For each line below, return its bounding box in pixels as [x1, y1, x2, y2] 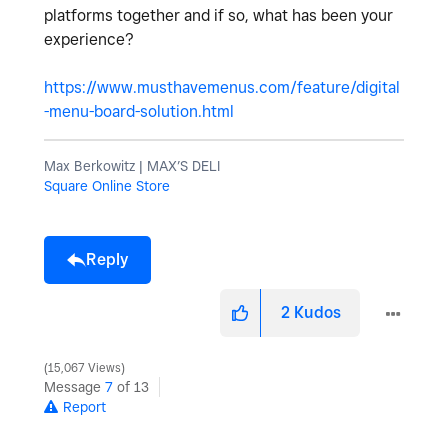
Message [44, 379, 105, 396]
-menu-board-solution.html [44, 102, 234, 122]
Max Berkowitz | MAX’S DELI [44, 158, 220, 175]
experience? [44, 30, 134, 50]
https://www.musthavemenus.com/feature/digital [44, 78, 400, 98]
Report [63, 399, 106, 416]
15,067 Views [45, 361, 124, 376]
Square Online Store [44, 178, 170, 195]
